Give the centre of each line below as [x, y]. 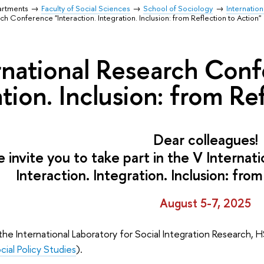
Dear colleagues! [205, 140]
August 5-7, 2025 [206, 203]
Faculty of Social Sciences [86, 8]
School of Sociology [178, 8]
